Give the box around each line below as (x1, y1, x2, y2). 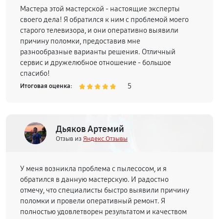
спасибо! (20, 69, 50, 78)
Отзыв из (56, 134, 83, 143)
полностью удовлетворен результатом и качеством (20, 207, 187, 216)
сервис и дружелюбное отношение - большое (20, 58, 171, 67)
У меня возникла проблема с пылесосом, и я (20, 164, 167, 173)
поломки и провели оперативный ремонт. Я (20, 197, 165, 205)
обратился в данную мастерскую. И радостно (20, 175, 169, 184)
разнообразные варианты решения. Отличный (20, 47, 175, 56)
